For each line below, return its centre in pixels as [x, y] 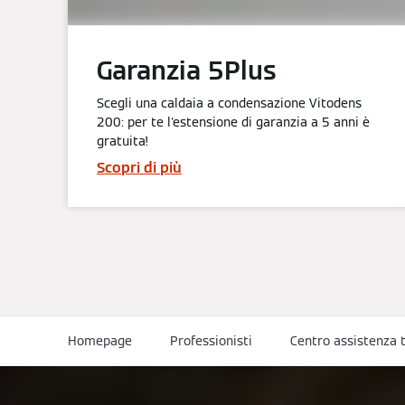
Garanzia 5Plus [187, 71]
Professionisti [211, 340]
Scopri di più [139, 168]
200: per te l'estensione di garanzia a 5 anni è [233, 122]
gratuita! [122, 141]
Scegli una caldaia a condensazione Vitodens [229, 104]
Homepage [100, 340]
